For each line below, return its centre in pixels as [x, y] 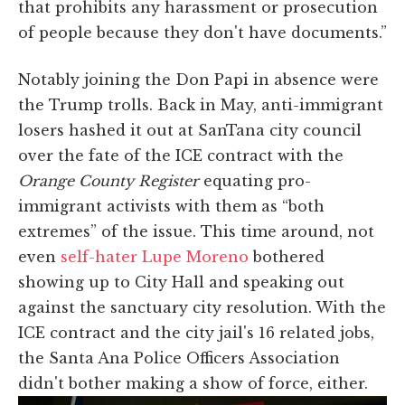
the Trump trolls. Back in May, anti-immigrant [201, 104]
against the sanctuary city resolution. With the [202, 307]
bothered [289, 256]
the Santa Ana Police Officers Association [179, 358]
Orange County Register [108, 180]
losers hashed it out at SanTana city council [190, 130]
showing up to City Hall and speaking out [181, 282]
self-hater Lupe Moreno [157, 256]
